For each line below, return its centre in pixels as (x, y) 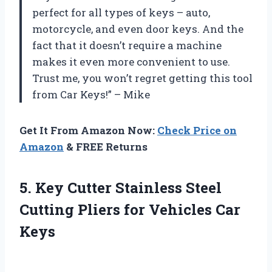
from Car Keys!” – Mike (91, 94)
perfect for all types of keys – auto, (121, 12)
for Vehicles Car (182, 209)
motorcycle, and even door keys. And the (138, 29)
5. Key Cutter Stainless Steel (121, 187)
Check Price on (197, 130)
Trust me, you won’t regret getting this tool (142, 78)
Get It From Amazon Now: (88, 130)
